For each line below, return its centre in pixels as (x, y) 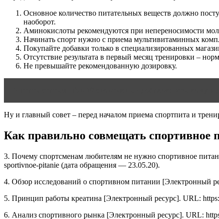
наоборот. (40, 22)
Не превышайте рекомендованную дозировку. (100, 66)
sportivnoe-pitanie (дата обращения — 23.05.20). (82, 165)
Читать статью (40, 90)
